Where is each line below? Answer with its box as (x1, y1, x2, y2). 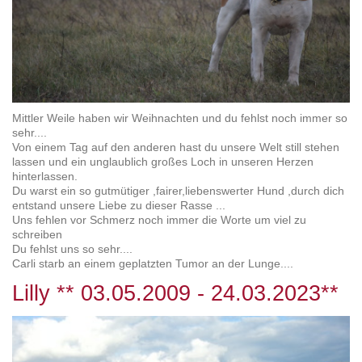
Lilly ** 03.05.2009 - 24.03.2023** (12, 280, 339, 305)
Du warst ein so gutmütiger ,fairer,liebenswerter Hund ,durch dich (12, 183, 344, 197)
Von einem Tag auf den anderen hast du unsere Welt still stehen (12, 140, 339, 154)
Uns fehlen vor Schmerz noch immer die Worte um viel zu (12, 213, 306, 226)
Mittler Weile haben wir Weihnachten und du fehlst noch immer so (12, 111, 347, 124)
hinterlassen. (12, 169, 78, 183)
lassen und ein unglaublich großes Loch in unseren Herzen (12, 154, 314, 168)
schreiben (12, 227, 62, 241)
